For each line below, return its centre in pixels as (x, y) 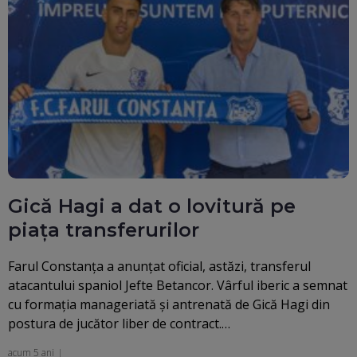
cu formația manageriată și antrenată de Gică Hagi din (169, 305)
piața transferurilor (104, 230)
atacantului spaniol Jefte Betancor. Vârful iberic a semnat (178, 286)
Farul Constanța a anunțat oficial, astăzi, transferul (159, 267)
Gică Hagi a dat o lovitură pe (152, 206)
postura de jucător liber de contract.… (119, 324)
